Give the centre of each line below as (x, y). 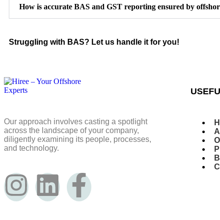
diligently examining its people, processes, (78, 139)
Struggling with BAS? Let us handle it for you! (94, 42)
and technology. (31, 148)
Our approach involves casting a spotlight (76, 121)
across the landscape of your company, (71, 130)
